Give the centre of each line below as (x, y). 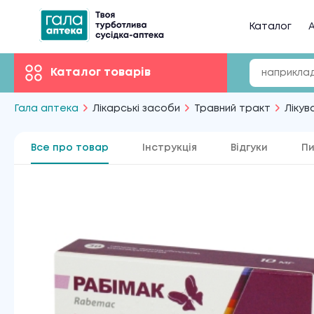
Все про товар (70, 148)
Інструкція (170, 148)
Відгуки (249, 148)
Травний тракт (232, 109)
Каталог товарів (101, 73)
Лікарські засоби (136, 109)
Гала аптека (46, 109)
